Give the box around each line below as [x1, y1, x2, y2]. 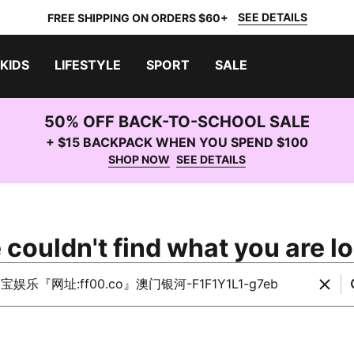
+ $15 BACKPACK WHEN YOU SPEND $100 [46, 134, 308, 150]
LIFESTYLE [55, 57, 121, 73]
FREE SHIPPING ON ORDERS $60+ [47, 10, 228, 24]
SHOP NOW [108, 153, 170, 166]
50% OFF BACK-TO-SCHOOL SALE [44, 112, 310, 131]
